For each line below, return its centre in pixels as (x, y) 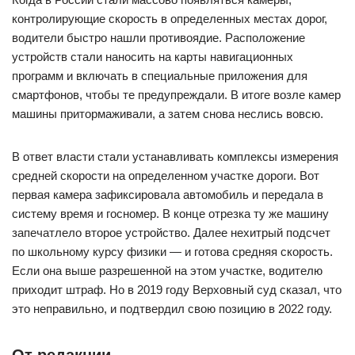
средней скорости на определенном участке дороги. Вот (166, 176)
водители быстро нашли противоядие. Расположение (158, 38)
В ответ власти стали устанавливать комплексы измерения (175, 157)
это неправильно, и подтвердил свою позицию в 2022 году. (172, 309)
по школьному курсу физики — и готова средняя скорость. (172, 252)
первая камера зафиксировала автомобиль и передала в (168, 195)
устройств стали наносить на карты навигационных (153, 57)
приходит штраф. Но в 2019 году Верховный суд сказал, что (177, 290)
